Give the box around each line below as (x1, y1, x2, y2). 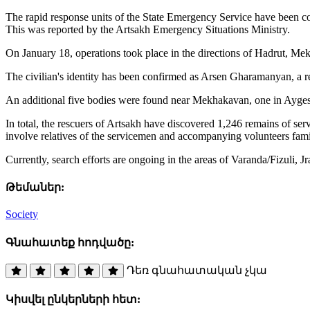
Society (6, 208, 38, 221)
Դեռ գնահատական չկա (127, 264, 267, 276)
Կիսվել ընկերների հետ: (6, 293, 140, 306)
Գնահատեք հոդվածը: (6, 236, 134, 248)
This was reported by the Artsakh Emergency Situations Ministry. (6, 23, 290, 35)
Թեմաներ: (6, 181, 64, 194)
